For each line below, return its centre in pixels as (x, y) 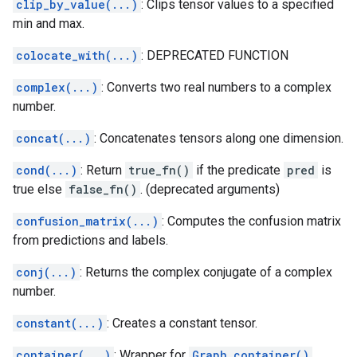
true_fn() (159, 170)
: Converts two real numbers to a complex (216, 87)
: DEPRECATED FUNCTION (215, 55)
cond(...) (47, 170)
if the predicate (238, 170)
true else (39, 189)
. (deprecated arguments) (210, 189)
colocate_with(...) (77, 55)
